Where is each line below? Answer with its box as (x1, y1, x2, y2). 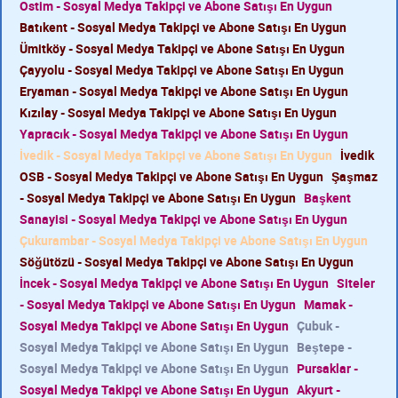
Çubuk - (297, 317, 339, 334)
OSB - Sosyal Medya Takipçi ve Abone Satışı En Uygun (20, 168, 323, 185)
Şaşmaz (331, 168, 378, 185)
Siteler (337, 275, 375, 291)
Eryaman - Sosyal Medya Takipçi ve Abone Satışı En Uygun (20, 83, 348, 99)
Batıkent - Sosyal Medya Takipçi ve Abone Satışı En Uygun (20, 19, 346, 36)
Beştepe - (297, 338, 352, 355)
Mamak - (304, 296, 353, 313)
